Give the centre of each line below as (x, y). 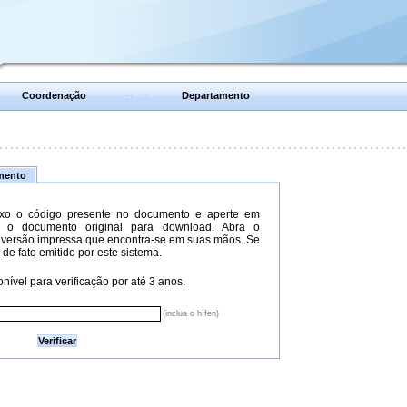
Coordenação (54, 95)
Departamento (216, 95)
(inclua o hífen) (190, 313)
